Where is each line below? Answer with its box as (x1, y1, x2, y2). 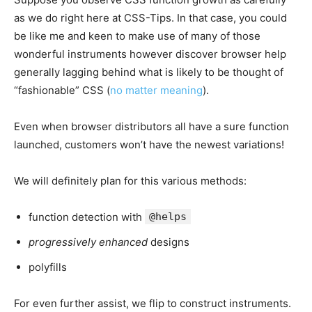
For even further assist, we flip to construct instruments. (14, 297, 291, 311)
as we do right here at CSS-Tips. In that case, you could (14, 11, 287, 25)
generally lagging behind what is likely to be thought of (14, 65, 283, 79)
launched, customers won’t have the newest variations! (14, 138, 284, 152)
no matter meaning (110, 84, 203, 97)
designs (148, 235, 189, 249)
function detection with (29, 210, 145, 224)
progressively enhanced (29, 235, 148, 249)
